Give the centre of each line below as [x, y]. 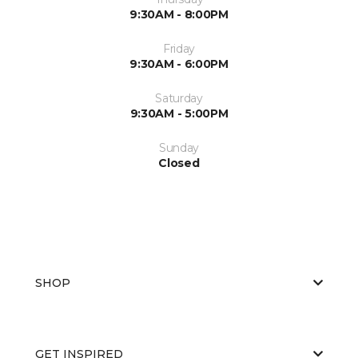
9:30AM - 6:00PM [179, 64]
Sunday [179, 147]
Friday [179, 48]
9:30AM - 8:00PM [179, 14]
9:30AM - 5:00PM [179, 113]
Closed [179, 163]
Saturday [179, 98]
